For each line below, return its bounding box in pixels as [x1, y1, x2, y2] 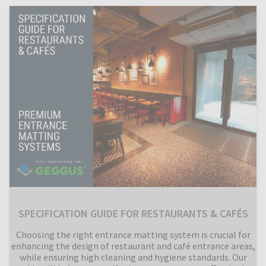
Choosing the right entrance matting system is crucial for [15, 229, 251, 241]
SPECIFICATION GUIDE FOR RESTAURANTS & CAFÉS [18, 207, 248, 221]
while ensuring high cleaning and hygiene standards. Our [19, 251, 247, 264]
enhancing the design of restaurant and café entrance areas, [11, 240, 255, 252]
